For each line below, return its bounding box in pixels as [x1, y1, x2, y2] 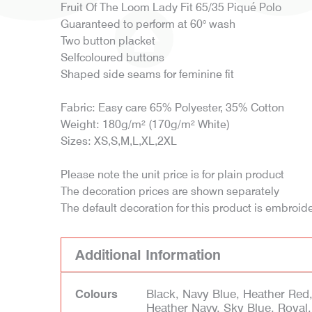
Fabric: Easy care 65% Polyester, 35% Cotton [61, 101, 284, 114]
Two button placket [61, 34, 155, 47]
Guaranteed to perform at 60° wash [61, 17, 235, 31]
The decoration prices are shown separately [61, 185, 279, 198]
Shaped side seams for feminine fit [61, 68, 234, 81]
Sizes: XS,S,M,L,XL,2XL [61, 134, 177, 148]
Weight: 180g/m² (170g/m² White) [61, 118, 230, 131]
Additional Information [75, 247, 221, 263]
